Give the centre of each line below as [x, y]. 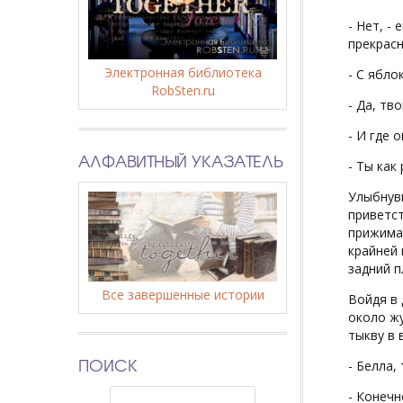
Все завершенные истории [183, 294]
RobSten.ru [183, 90]
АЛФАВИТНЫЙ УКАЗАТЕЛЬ [180, 160]
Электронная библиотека [183, 72]
